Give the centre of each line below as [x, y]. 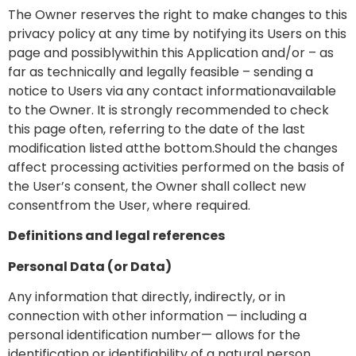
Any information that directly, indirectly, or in [147, 296]
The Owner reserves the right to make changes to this [178, 14]
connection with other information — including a [157, 315]
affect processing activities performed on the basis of [176, 167]
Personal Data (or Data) [90, 266]
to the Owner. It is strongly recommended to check [168, 110]
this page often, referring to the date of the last [157, 129]
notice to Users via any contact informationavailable [172, 91]
